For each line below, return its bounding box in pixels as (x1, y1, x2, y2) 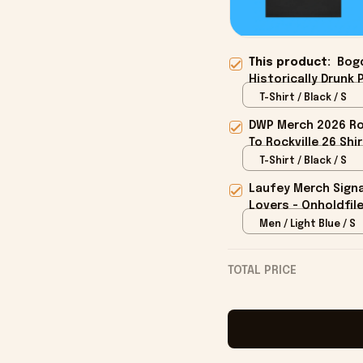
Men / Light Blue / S (258, 219, 356, 229)
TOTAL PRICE (227, 265, 297, 277)
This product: (248, 57, 337, 69)
